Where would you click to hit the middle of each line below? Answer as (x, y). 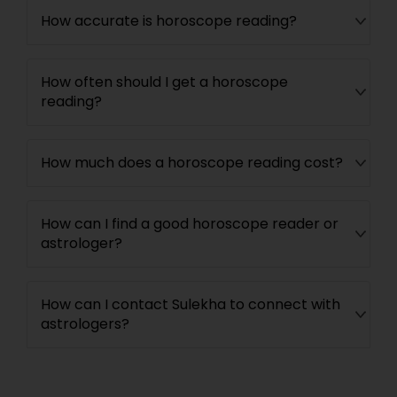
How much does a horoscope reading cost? (192, 163)
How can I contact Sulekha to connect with (191, 304)
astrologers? (85, 324)
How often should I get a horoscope (164, 82)
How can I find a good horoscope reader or (190, 224)
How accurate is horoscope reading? (169, 21)
